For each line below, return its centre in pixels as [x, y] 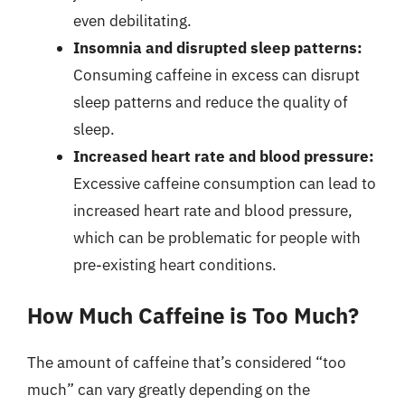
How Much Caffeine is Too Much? [193, 316]
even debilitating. [132, 20]
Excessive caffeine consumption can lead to [225, 183]
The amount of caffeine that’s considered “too [187, 363]
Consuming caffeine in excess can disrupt [217, 75]
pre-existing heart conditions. [175, 264]
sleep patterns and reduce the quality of [211, 102]
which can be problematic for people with [217, 237]
